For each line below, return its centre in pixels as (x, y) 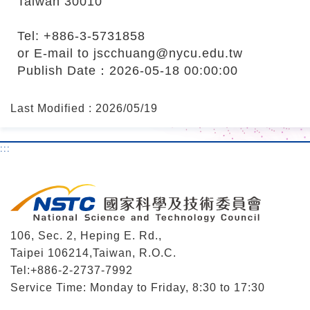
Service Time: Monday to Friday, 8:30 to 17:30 (138, 288)
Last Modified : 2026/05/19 (84, 108)
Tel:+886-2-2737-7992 (72, 271)
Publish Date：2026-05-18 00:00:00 (128, 70)
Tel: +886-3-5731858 (81, 36)
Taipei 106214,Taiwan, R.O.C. (93, 253)
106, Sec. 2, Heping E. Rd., (86, 236)
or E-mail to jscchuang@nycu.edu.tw (130, 53)
